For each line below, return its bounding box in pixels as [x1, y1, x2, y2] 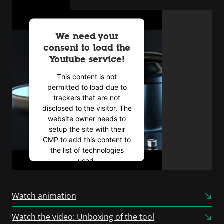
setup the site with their [48, 124, 125, 133]
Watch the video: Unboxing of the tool [12, 211, 154, 222]
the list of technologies [50, 145, 124, 154]
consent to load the [43, 42, 130, 53]
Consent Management [51, 189, 123, 198]
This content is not [57, 72, 117, 81]
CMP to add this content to [43, 135, 131, 144]
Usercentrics [87, 178, 128, 187]
